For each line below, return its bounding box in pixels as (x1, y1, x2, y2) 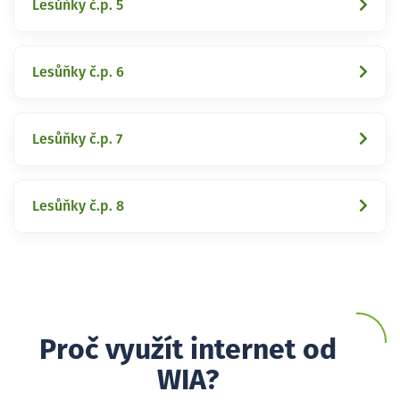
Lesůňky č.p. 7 (32, 131, 122, 146)
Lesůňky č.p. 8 (32, 198, 124, 213)
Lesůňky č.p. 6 (32, 64, 124, 79)
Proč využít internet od (38, 336, 337, 365)
